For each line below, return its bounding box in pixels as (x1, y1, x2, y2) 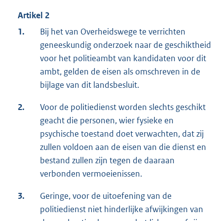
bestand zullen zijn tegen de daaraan (40, 155, 175, 166)
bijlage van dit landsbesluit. (40, 79, 139, 91)
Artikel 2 (18, 10, 49, 21)
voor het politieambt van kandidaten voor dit (40, 53, 206, 64)
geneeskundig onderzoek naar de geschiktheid (40, 39, 211, 51)
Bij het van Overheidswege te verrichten (40, 26, 185, 37)
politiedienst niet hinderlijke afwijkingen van (40, 204, 203, 215)
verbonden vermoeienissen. (40, 168, 142, 180)
